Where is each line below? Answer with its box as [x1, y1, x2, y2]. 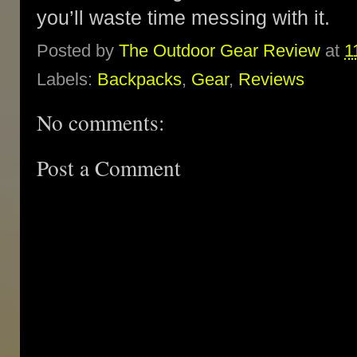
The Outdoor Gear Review [119, 41, 320, 61]
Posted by [37, 41, 119, 61]
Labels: [37, 69, 97, 89]
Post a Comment [37, 152, 181, 182]
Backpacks [97, 69, 182, 89]
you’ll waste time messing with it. [37, 6, 330, 29]
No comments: [37, 107, 165, 137]
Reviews [238, 69, 304, 89]
